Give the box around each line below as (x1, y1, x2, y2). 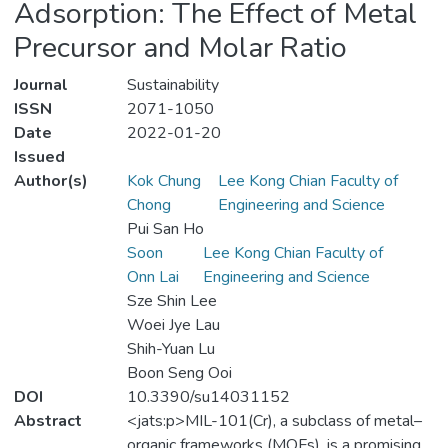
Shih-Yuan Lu (126, 338, 215, 361)
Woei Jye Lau (126, 314, 220, 337)
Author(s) (14, 170, 88, 193)
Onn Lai (126, 266, 179, 289)
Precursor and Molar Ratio (14, 28, 347, 68)
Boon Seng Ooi (126, 362, 232, 385)
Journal (14, 74, 68, 97)
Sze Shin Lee (126, 290, 217, 313)
